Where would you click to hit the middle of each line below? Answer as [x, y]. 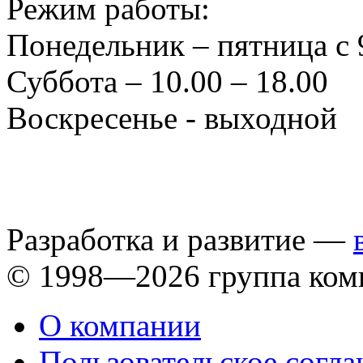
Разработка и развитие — [180, 240]
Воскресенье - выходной [172, 118]
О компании [120, 326]
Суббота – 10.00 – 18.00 [167, 82]
